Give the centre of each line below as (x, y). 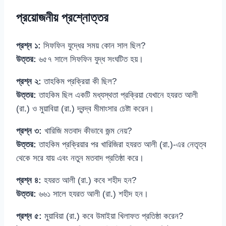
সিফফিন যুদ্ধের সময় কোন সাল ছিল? (93, 46)
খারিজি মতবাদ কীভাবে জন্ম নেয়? (87, 131)
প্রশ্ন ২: (29, 82)
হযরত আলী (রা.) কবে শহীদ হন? (89, 181)
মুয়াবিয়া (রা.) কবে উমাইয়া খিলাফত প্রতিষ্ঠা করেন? (112, 216)
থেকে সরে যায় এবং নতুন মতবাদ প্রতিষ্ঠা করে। (80, 158)
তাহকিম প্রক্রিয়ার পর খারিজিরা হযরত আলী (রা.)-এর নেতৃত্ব (121, 145)
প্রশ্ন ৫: (29, 216)
